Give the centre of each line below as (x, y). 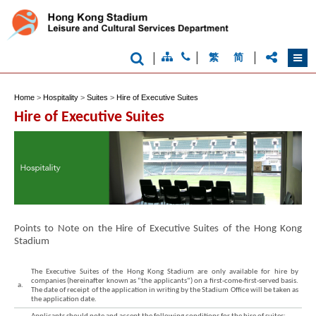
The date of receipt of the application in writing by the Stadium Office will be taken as (165, 291)
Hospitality (61, 97)
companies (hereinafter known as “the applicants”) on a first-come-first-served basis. (165, 281)
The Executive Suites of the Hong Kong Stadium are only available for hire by (165, 272)
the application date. (64, 300)
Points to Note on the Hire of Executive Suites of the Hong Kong (158, 229)
